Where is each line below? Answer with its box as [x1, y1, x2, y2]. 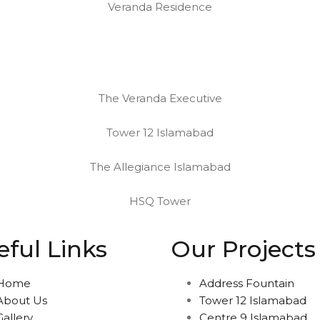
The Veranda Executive [98, 91, 222, 105]
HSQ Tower [129, 194, 191, 208]
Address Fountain [199, 276, 294, 290]
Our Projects [171, 235, 316, 263]
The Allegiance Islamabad [89, 160, 231, 174]
